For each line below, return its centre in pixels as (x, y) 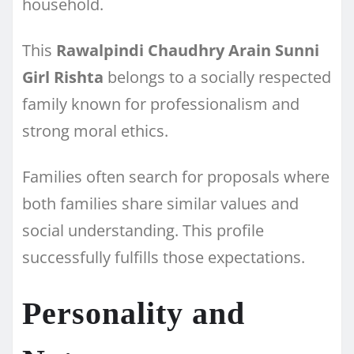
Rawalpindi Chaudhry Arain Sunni (188, 50)
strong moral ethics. (95, 130)
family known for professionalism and (161, 104)
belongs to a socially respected (217, 77)
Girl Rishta (63, 77)
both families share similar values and (160, 203)
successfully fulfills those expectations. (164, 257)
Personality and (134, 313)
